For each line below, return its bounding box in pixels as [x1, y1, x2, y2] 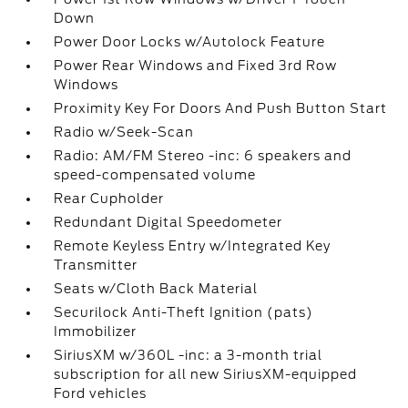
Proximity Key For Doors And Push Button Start [54, 101, 388, 116]
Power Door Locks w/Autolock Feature [54, 35, 326, 49]
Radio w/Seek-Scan [54, 125, 195, 139]
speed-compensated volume [54, 168, 257, 182]
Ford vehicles [54, 386, 148, 401]
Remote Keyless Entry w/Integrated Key [54, 239, 331, 253]
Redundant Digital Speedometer [54, 215, 283, 229]
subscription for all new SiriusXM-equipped [54, 367, 358, 382]
